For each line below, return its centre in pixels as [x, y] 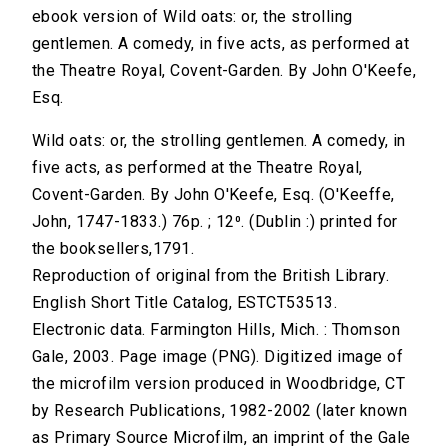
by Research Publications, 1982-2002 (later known [220, 411]
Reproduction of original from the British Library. [210, 276]
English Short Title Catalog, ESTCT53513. [185, 303]
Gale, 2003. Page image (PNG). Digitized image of [218, 357]
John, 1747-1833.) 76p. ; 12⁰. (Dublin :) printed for [215, 222]
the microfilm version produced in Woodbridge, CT [219, 384]
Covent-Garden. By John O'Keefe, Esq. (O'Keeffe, [213, 195]
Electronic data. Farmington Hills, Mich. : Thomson [216, 330]
